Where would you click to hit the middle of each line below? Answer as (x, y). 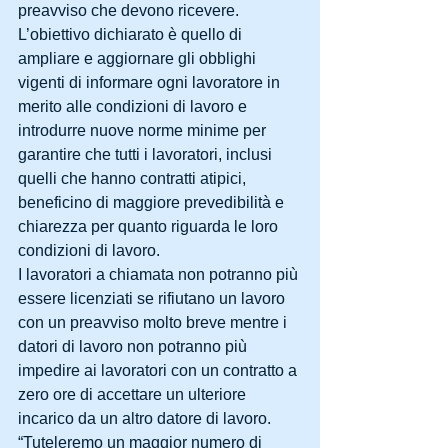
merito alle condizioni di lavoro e (134, 106)
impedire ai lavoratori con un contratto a (159, 370)
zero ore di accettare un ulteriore (134, 394)
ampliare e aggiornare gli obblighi (139, 58)
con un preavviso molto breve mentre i (154, 322)
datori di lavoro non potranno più (134, 346)
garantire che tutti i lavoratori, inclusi (147, 154)
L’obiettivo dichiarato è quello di (132, 34)
